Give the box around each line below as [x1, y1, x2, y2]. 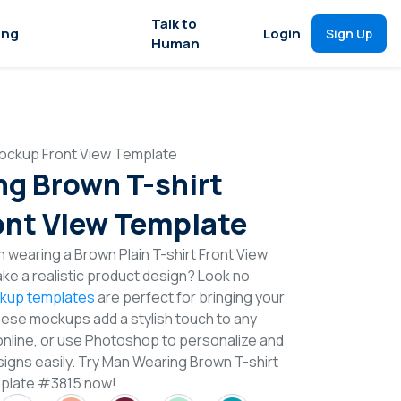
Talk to [151, 13, 197, 33]
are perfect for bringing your [95, 287, 285, 307]
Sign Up [326, 25, 372, 42]
